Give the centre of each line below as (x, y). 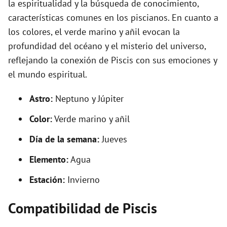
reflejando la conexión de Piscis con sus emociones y (112, 60)
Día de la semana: (64, 139)
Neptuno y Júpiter (88, 99)
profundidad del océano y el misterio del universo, (107, 46)
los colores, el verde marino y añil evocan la (94, 32)
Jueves (113, 139)
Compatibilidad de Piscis (83, 208)
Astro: (41, 99)
